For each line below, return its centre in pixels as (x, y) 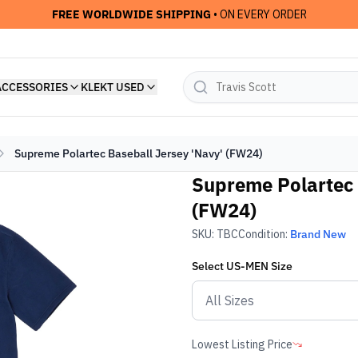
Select (209, 266)
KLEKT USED (112, 87)
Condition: (264, 234)
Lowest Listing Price (242, 344)
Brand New (318, 234)
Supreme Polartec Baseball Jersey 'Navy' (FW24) (139, 153)
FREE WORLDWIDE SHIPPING (131, 14)
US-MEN (247, 266)
